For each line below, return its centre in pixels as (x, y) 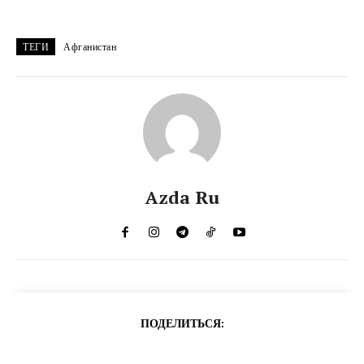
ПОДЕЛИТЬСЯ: (182, 323)
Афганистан (90, 47)
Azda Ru (182, 197)
